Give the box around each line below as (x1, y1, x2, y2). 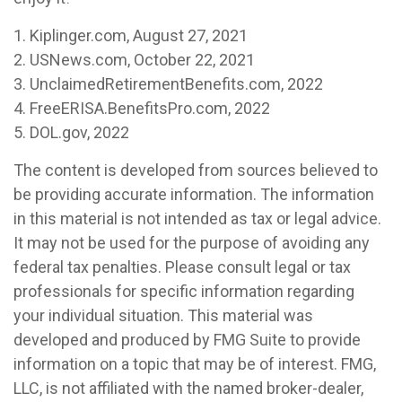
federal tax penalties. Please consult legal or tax (13, 258, 351, 277)
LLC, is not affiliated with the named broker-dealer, (13, 379, 363, 398)
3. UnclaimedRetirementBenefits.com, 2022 (13, 74, 323, 94)
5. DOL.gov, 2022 (13, 123, 129, 143)
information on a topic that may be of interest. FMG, (13, 354, 376, 374)
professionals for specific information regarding (13, 282, 354, 301)
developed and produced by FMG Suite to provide (13, 330, 361, 350)
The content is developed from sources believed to (13, 161, 378, 180)
